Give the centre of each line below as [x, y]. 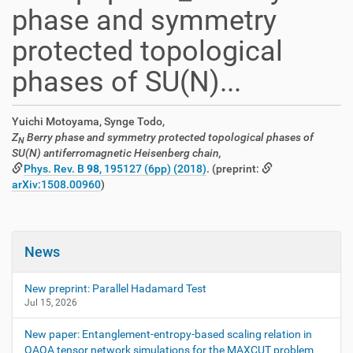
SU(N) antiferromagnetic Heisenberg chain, [117, 153]
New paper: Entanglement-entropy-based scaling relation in [168, 334]
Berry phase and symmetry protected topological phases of [169, 137]
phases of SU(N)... [126, 82]
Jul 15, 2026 [51, 303]
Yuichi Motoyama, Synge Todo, [88, 121]
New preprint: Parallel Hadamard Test [115, 288]
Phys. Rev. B [56, 169]
